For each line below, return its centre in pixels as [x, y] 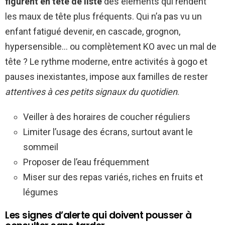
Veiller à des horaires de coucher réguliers [107, 117]
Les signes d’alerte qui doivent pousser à [98, 215]
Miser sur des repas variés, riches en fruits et [113, 177]
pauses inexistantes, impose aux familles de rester [106, 77]
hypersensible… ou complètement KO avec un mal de [111, 47]
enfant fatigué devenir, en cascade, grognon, [93, 32]
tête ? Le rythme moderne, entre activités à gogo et [106, 62]
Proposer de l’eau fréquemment [86, 162]
